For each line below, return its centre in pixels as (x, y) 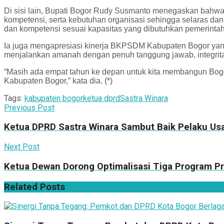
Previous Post (29, 107)
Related (21, 187)
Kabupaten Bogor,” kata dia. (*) (58, 80)
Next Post (22, 147)
